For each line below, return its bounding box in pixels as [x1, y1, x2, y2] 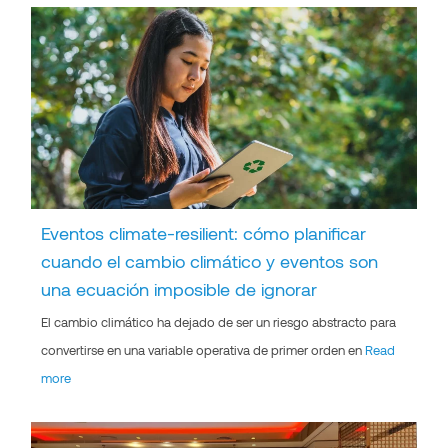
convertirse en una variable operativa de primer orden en [41, 341, 366, 358]
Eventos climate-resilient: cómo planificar [41, 221, 367, 244]
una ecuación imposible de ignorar [41, 277, 318, 300]
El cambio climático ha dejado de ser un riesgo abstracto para [41, 313, 397, 330]
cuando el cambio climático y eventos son [41, 249, 379, 272]
